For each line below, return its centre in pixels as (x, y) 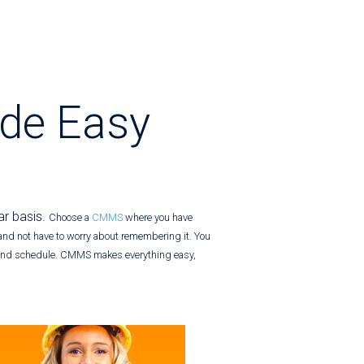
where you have (158, 217)
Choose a (70, 217)
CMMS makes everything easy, (128, 255)
